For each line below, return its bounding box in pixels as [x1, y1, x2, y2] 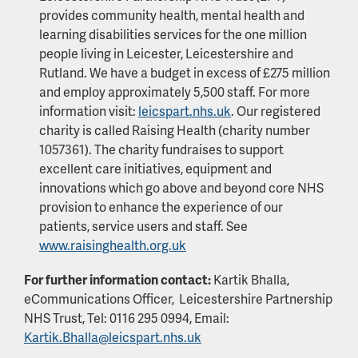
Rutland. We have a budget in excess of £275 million [39, 63, 330, 82]
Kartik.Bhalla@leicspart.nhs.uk [24, 328, 201, 347]
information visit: [39, 101, 138, 121]
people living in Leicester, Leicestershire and [39, 44, 293, 63]
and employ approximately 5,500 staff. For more [39, 82, 310, 101]
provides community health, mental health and [39, 6, 304, 25]
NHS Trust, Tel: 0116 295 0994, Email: [24, 308, 229, 328]
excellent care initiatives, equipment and [39, 159, 272, 178]
